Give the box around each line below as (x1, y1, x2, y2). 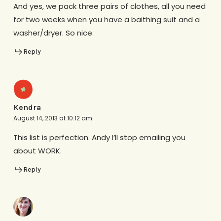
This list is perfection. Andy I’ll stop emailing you (13, 132, 185, 143)
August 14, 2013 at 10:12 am (13, 113, 92, 122)
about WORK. (13, 145, 62, 156)
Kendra (13, 102, 41, 112)
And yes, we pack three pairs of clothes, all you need (13, 1, 206, 11)
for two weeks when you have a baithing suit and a (13, 14, 200, 25)
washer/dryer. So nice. (13, 28, 94, 38)
